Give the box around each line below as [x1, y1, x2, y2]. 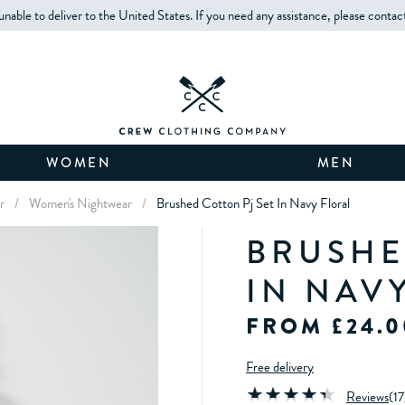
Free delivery [246, 357, 314, 378]
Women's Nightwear [29, 193, 132, 213]
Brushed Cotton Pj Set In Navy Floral [156, 193, 350, 213]
